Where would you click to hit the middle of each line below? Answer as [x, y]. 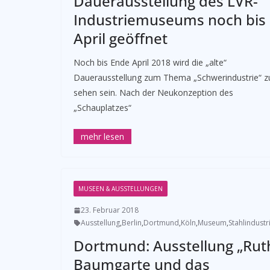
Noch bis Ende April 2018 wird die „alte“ [150, 62]
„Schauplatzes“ [102, 108]
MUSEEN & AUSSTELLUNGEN [121, 189]
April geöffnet [121, 38]
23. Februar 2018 [110, 210]
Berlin [132, 223]
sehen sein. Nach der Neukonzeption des [153, 93]
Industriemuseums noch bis [170, 20]
